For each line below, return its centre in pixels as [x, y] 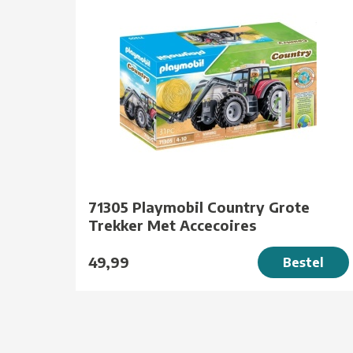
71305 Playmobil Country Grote [199, 206]
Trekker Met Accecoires [172, 225]
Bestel [303, 262]
